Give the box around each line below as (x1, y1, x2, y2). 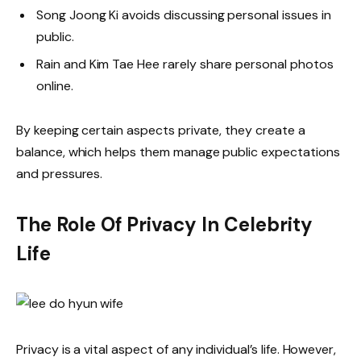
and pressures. (16, 164, 103, 182)
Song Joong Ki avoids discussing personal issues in (36, 6, 331, 23)
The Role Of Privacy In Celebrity (16, 212, 313, 238)
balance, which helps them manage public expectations (16, 143, 340, 160)
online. (36, 77, 73, 94)
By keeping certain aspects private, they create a (16, 121, 305, 139)
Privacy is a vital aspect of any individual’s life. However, (16, 340, 337, 358)
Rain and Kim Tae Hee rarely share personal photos (36, 55, 334, 73)
